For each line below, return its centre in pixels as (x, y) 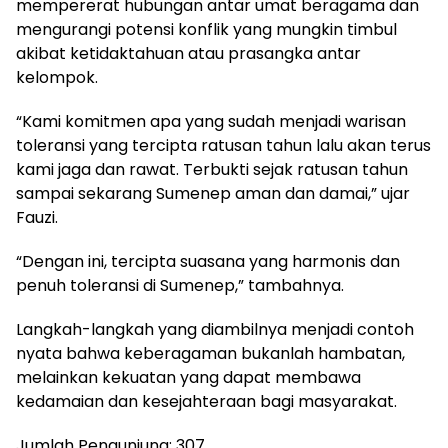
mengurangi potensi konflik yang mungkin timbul (206, 29)
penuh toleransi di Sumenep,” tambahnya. (180, 285)
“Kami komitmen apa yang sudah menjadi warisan (211, 121)
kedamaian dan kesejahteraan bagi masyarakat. (206, 401)
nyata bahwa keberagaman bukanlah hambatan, (210, 353)
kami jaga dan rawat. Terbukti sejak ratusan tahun (212, 169)
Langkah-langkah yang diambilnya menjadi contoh (215, 329)
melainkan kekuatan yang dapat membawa (188, 377)
